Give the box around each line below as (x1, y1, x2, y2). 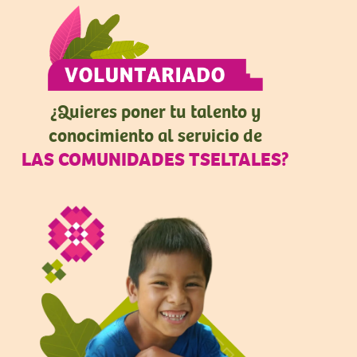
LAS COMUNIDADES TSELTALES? (22, 143, 289, 171)
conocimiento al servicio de (49, 121, 262, 147)
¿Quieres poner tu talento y (50, 97, 261, 124)
